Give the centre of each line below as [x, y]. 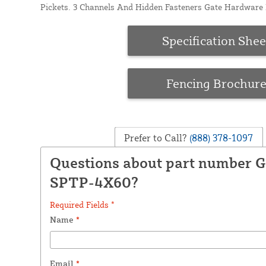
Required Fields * [82, 205]
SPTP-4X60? [94, 183]
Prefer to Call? [156, 137]
